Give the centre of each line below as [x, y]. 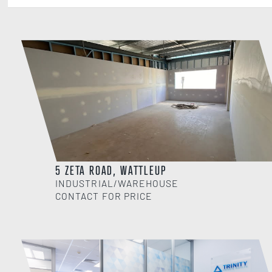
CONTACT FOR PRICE [104, 196]
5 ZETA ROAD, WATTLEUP [111, 171]
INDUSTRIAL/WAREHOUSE [117, 183]
